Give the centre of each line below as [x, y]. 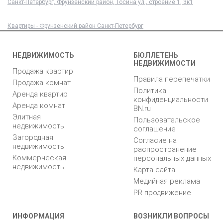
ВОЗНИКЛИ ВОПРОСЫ [171, 216]
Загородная [33, 137]
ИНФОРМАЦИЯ [38, 216]
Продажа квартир [43, 71]
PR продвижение [162, 192]
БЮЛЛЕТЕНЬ [156, 55]
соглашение [155, 129]
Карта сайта [154, 169]
